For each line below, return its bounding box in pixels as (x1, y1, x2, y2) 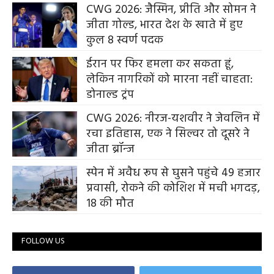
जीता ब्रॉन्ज (86, 139, 135, 158)
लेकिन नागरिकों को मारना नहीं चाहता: (86, 70, 253, 89)
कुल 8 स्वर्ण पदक (86, 31, 163, 50)
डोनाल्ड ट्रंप (86, 85, 134, 104)
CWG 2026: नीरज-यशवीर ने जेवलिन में (86, 109, 260, 128)
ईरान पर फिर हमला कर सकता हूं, (86, 54, 234, 73)
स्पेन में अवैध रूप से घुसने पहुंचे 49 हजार (86, 163, 261, 182)
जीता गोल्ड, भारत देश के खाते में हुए (86, 15, 243, 34)
